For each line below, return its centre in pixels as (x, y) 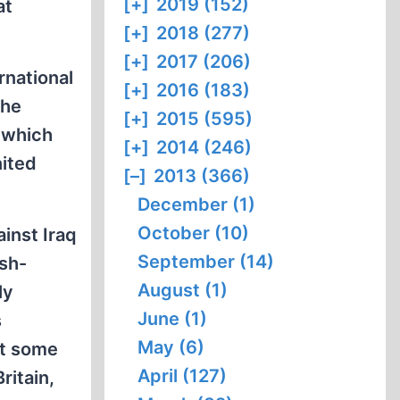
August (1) (183, 290)
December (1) (197, 204)
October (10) (194, 233)
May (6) (171, 347)
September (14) (206, 262)
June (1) (173, 319)
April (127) (183, 376)
